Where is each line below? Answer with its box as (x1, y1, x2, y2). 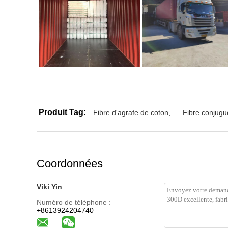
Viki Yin (37, 183, 62, 191)
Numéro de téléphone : (37, 198, 111, 206)
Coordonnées (37, 157, 103, 170)
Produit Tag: (39, 108, 86, 117)
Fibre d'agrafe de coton (93, 108, 168, 117)
